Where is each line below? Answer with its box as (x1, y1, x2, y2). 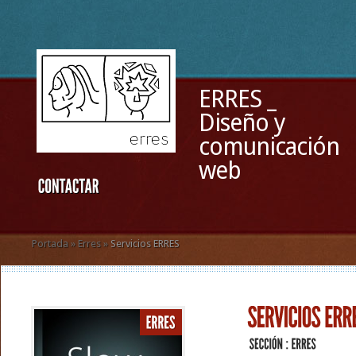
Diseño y (199, 109, 285, 137)
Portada (32, 238, 68, 250)
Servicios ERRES (108, 238, 180, 250)
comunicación (199, 133, 339, 161)
